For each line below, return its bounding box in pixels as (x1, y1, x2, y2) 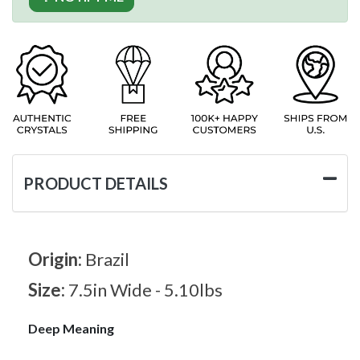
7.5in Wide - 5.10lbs (68, 278, 223, 301)
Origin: (28, 247, 85, 270)
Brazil (85, 247, 129, 270)
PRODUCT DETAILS (23, 173, 168, 193)
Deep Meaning (28, 320, 114, 336)
